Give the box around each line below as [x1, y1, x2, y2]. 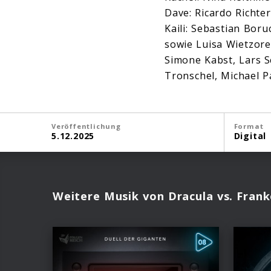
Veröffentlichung [51, 122, 121, 131]
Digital [233, 130, 267, 142]
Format [233, 122, 264, 131]
